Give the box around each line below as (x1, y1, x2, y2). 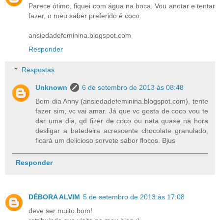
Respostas (22, 65, 55, 74)
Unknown (35, 83, 68, 91)
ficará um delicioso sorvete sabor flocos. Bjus (35, 136, 176, 144)
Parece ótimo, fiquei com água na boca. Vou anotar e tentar (28, 2, 215, 10)
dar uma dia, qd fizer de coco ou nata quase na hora (35, 116, 208, 125)
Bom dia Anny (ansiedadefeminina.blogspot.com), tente (35, 97, 208, 105)
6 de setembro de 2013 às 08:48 (82, 83, 184, 91)
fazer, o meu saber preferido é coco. (28, 12, 141, 20)
